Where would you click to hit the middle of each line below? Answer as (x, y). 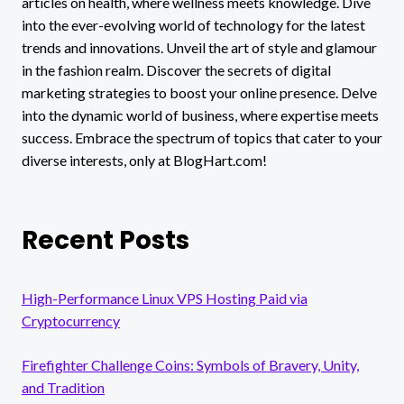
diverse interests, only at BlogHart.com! (144, 160)
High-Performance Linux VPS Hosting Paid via (165, 298)
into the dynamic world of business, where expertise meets (200, 115)
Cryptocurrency (71, 320)
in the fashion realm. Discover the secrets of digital (176, 69)
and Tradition (63, 387)
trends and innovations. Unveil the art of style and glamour (199, 47)
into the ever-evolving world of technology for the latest (193, 24)
